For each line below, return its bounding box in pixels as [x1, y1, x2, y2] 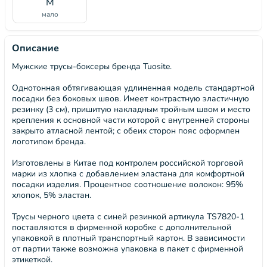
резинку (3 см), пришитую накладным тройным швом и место [12, 104, 250, 115]
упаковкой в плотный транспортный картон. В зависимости [12, 232, 245, 244]
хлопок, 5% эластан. [12, 190, 91, 201]
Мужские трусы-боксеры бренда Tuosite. [12, 61, 172, 72]
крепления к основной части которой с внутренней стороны [12, 114, 249, 126]
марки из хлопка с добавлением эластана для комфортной [12, 168, 244, 179]
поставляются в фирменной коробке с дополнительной [12, 222, 231, 233]
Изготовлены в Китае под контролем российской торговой [12, 157, 243, 169]
